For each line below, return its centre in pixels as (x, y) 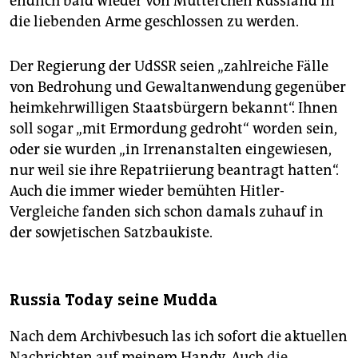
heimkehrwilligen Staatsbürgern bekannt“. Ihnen (174, 108)
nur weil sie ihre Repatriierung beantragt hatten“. (174, 171)
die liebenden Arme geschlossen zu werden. (154, 22)
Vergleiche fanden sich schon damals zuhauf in (167, 212)
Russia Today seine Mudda (113, 300)
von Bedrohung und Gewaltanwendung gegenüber (178, 88)
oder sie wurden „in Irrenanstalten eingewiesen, (171, 150)
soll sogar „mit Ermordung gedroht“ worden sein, (173, 129)
